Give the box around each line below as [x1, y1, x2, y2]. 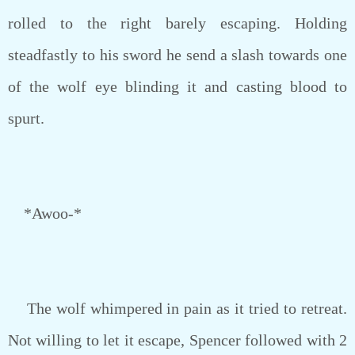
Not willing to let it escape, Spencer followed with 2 [8, 331, 347, 349]
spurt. [8, 109, 44, 127]
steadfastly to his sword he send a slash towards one [8, 46, 347, 63]
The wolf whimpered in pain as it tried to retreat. [8, 300, 347, 317]
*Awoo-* [8, 204, 82, 222]
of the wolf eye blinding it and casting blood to [8, 78, 347, 95]
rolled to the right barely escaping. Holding [8, 14, 347, 32]
